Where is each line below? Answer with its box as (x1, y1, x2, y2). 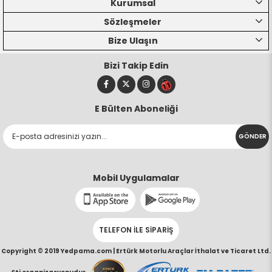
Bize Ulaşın (107, 35, 158, 47)
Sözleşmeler (104, 16, 161, 29)
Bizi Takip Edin (103, 59, 169, 72)
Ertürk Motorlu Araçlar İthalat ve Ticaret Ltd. (116, 246, 271, 256)
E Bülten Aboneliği (94, 103, 178, 115)
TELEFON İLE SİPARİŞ (99, 225, 173, 236)
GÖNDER (238, 132, 267, 141)
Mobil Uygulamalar (92, 172, 180, 185)
